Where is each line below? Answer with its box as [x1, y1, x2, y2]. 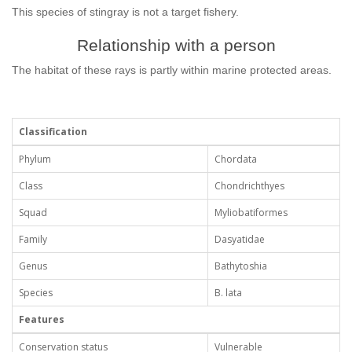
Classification [19, 125, 87, 138]
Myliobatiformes [214, 206, 288, 219]
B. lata [214, 286, 242, 299]
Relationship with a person [76, 36, 276, 54]
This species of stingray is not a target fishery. [12, 5, 242, 18]
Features [19, 313, 64, 326]
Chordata [214, 152, 257, 166]
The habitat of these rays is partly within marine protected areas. [12, 64, 332, 76]
